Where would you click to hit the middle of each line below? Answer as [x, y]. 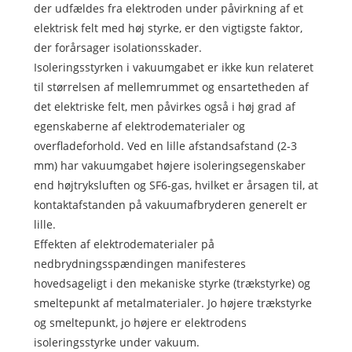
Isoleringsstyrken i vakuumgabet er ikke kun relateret [173, 68]
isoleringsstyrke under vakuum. [116, 343]
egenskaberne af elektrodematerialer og [139, 126]
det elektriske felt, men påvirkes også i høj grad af [164, 107]
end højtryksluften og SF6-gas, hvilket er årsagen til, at [176, 185]
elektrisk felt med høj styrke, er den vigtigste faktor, [168, 28]
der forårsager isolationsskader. [117, 48]
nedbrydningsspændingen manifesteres [139, 264]
